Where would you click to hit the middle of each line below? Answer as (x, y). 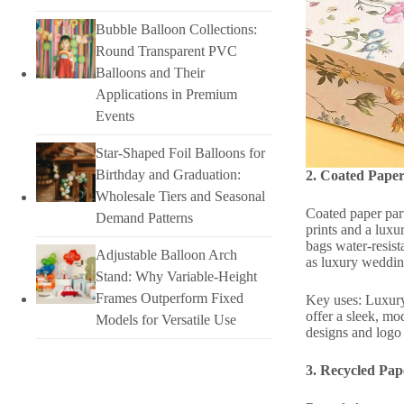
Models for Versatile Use (165, 320)
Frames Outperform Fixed (169, 298)
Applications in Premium (166, 95)
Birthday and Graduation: (168, 175)
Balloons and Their (150, 73)
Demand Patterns (144, 218)
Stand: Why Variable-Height (176, 277)
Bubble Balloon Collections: (176, 30)
